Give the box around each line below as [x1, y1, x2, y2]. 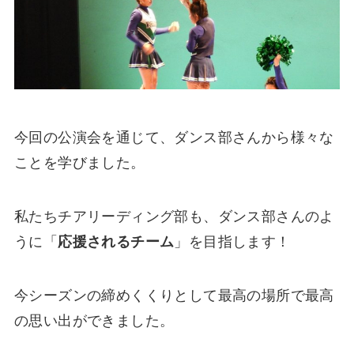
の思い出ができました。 [13, 313, 175, 330]
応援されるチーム [58, 234, 175, 250]
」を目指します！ [174, 234, 291, 250]
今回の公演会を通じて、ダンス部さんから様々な [13, 130, 334, 146]
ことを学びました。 [13, 155, 145, 171]
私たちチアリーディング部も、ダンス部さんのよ [13, 209, 334, 225]
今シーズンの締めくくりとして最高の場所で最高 [13, 288, 334, 304]
